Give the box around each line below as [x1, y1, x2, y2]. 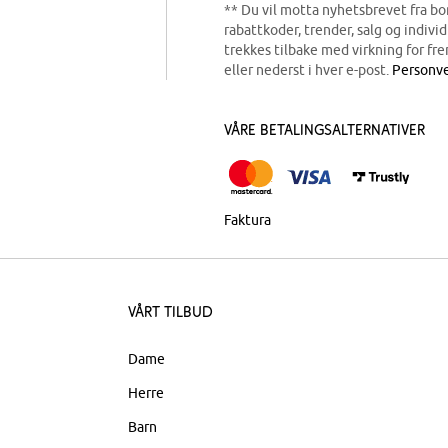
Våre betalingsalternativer [224, 120, 425, 139]
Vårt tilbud [128, 302, 214, 321]
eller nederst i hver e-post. [224, 62, 392, 78]
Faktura [224, 212, 271, 228]
